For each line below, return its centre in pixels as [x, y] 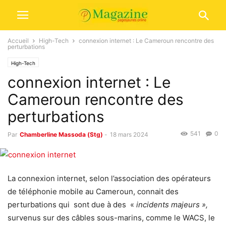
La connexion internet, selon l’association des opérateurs [109, 179]
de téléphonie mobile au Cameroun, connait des [94, 192]
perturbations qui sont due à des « [72, 205]
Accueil [18, 41]
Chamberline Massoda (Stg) [61, 134]
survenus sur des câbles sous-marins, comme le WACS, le [111, 218]
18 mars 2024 [129, 134]
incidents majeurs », [172, 205]
